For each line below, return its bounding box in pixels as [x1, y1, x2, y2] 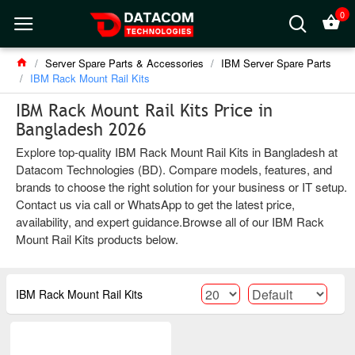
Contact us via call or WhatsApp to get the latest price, [16, 196, 295, 212]
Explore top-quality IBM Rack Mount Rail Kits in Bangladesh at [16, 143, 338, 160]
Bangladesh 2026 [16, 119, 147, 140]
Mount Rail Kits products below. [16, 231, 178, 247]
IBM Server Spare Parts [221, 55, 331, 71]
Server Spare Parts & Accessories [45, 55, 204, 71]
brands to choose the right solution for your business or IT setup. [16, 178, 347, 195]
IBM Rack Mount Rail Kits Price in [16, 100, 273, 121]
